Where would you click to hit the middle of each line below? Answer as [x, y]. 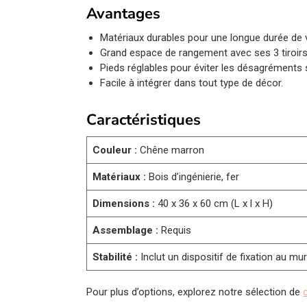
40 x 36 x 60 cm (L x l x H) [214, 204]
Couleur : [115, 150]
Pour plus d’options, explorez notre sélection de [195, 292]
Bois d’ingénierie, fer [193, 177]
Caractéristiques [144, 120]
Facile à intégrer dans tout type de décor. [192, 83]
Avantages [124, 13]
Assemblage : [126, 231]
